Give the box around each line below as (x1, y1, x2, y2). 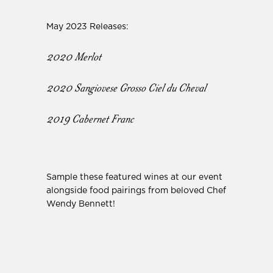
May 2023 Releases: (46, 23, 129, 31)
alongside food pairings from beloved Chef (46, 186, 226, 195)
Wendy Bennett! (46, 200, 115, 208)
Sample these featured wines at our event (46, 173, 222, 182)
